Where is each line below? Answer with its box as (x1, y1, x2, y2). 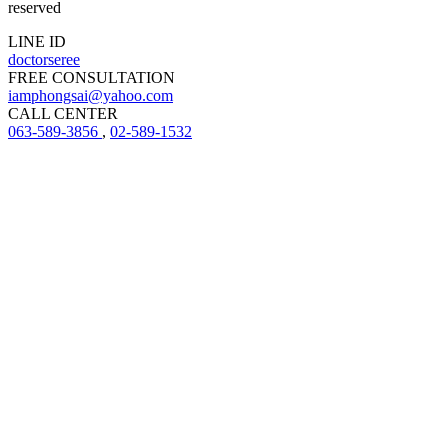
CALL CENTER (8, 105, 118, 123)
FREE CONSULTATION (8, 69, 175, 87)
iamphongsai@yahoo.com (8, 87, 173, 105)
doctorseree (8, 51, 80, 69)
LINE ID (8, 33, 66, 51)
